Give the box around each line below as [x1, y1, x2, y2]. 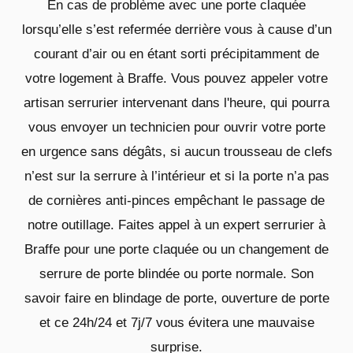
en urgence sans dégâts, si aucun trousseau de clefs [20, 143, 333, 159]
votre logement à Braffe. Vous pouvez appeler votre [25, 70, 328, 86]
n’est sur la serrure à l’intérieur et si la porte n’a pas [24, 168, 329, 184]
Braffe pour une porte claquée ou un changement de [24, 241, 329, 257]
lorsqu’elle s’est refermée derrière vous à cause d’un [21, 21, 332, 37]
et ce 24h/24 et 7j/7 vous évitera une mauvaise [39, 314, 314, 330]
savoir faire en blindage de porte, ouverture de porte [24, 290, 329, 306]
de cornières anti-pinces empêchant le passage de [28, 192, 325, 208]
